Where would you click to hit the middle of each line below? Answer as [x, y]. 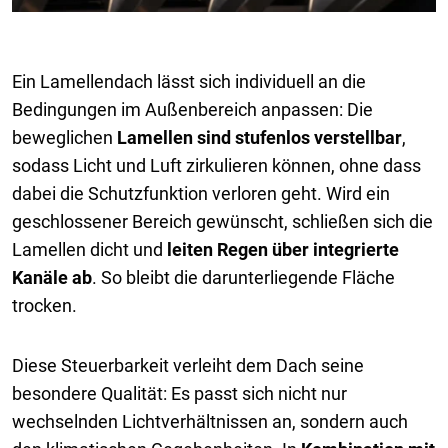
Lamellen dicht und [89, 250]
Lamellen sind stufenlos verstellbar [259, 138]
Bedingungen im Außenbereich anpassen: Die [192, 110]
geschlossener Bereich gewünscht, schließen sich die [222, 222]
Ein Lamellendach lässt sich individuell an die [189, 82]
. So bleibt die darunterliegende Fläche [243, 278]
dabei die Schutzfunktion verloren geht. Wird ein [201, 194]
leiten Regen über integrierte [283, 250]
